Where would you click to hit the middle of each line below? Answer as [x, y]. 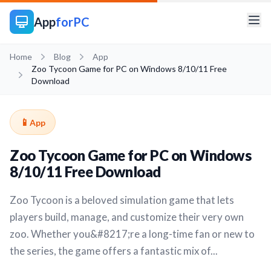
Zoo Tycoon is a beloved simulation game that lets [122, 200]
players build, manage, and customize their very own [127, 217]
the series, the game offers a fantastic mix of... [114, 251]
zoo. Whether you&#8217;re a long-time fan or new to [132, 234]
